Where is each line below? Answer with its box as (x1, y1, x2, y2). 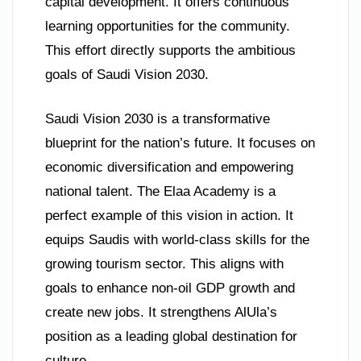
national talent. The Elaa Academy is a (45, 184, 276, 200)
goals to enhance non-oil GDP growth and (45, 280, 295, 297)
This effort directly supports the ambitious (45, 42, 296, 58)
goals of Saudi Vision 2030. (45, 66, 209, 82)
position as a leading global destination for (45, 329, 297, 345)
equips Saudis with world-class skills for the (45, 232, 309, 248)
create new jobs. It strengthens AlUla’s (45, 305, 277, 321)
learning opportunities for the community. (45, 18, 290, 34)
